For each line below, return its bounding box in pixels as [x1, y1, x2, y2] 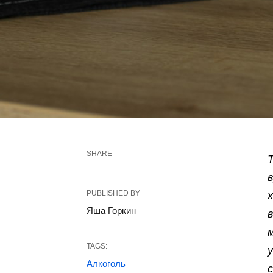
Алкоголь [87, 258, 126, 269]
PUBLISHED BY [87, 189, 140, 198]
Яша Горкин [87, 205, 136, 216]
